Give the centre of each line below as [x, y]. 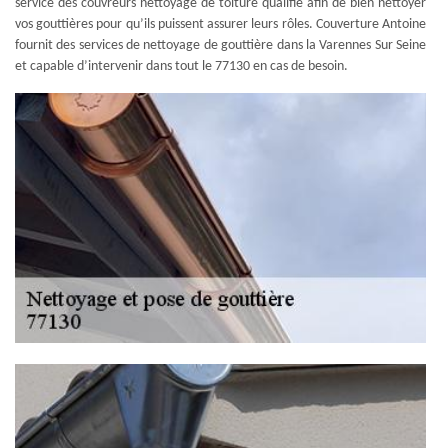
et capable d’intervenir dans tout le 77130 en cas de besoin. [181, 66]
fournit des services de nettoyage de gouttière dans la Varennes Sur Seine [220, 45]
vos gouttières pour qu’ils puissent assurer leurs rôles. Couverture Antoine [220, 24]
